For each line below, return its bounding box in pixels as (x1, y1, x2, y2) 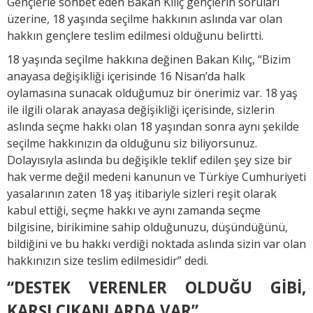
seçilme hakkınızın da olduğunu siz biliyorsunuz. (7, 135, 257, 151)
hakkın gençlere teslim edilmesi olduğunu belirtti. (7, 27, 263, 43)
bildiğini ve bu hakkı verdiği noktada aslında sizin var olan (7, 235, 306, 252)
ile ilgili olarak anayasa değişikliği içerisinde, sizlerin (7, 101, 275, 117)
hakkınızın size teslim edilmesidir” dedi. (7, 252, 208, 268)
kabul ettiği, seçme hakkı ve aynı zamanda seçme (7, 202, 261, 218)
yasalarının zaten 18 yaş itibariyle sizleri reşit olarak (7, 185, 277, 201)
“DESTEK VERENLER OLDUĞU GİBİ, (7, 276, 306, 298)
